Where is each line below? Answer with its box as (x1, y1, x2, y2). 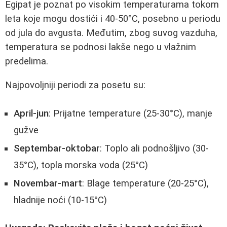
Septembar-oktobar (14, 143, 100, 155)
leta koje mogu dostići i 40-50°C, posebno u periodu (5, 13, 220, 24)
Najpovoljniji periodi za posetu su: (5, 79, 145, 91)
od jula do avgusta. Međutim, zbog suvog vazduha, (5, 27, 217, 39)
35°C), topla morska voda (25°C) (14, 160, 148, 171)
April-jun (14, 108, 49, 120)
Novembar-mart (14, 178, 82, 190)
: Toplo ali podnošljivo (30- (100, 143, 209, 155)
